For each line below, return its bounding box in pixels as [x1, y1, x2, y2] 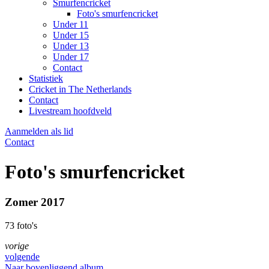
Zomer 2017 [5, 196, 65, 209]
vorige [5, 241, 29, 252]
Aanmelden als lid [5, 126, 73, 137]
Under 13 [53, 41, 89, 52]
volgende [5, 252, 40, 262]
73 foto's [5, 220, 37, 231]
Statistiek [29, 73, 63, 84]
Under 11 [53, 19, 88, 30]
